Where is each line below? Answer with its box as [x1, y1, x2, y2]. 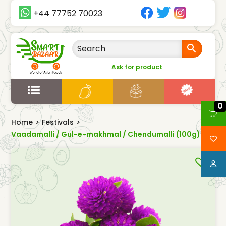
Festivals [42, 117, 74, 127]
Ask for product [111, 62, 163, 71]
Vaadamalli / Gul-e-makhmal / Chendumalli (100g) [11, 129, 201, 139]
